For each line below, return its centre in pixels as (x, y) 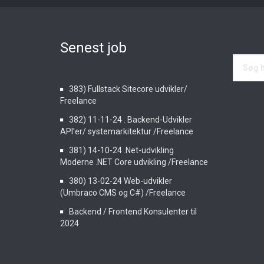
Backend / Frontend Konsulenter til (133, 212)
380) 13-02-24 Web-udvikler (121, 181)
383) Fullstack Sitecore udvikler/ (128, 89)
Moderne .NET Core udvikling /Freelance (134, 162)
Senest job (93, 48)
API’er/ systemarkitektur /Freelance (127, 131)
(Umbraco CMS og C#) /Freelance (123, 193)
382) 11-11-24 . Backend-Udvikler (131, 120)
